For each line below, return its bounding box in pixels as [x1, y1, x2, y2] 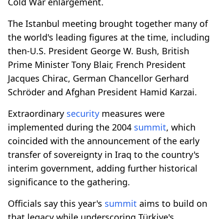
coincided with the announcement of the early [8, 134, 199, 147]
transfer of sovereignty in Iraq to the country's [8, 148, 199, 160]
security [66, 107, 99, 119]
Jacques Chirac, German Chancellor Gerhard [8, 72, 189, 84]
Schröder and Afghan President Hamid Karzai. [8, 86, 197, 98]
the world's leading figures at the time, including [8, 31, 210, 43]
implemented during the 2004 [8, 121, 134, 133]
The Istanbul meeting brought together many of [8, 17, 208, 29]
